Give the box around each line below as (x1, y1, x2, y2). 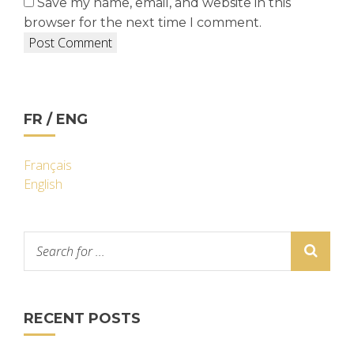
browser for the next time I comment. (24, 15, 262, 30)
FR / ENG (24, 111, 88, 128)
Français (24, 156, 72, 174)
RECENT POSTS (24, 310, 141, 327)
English (24, 175, 62, 193)
